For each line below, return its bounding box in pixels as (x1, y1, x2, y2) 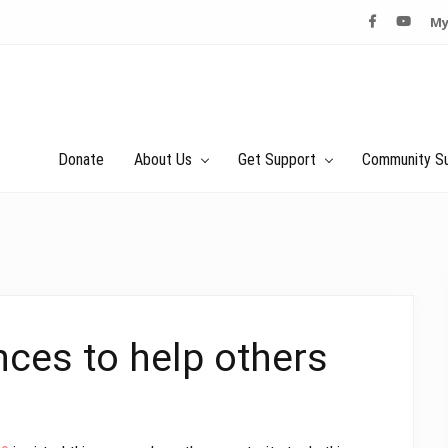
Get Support (238, 150, 316, 170)
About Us (134, 150, 192, 170)
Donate (58, 150, 104, 170)
